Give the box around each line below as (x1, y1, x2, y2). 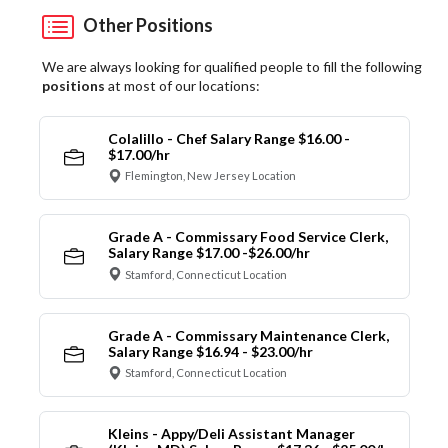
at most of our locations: (105, 76, 260, 94)
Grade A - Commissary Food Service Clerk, (107, 228, 388, 246)
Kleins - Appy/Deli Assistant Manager (107, 425, 355, 443)
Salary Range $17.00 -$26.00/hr (107, 244, 310, 262)
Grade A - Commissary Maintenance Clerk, (107, 326, 389, 344)
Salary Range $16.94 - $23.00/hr (107, 342, 313, 360)
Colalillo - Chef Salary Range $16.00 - (107, 129, 350, 147)
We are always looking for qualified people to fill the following (42, 57, 422, 75)
